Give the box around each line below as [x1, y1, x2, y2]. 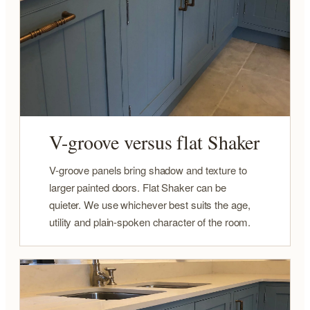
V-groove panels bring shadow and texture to [49, 162, 247, 177]
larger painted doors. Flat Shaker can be [49, 179, 226, 194]
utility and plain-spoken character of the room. [49, 214, 251, 229]
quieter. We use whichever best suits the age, [49, 197, 250, 212]
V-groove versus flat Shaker [49, 128, 260, 155]
